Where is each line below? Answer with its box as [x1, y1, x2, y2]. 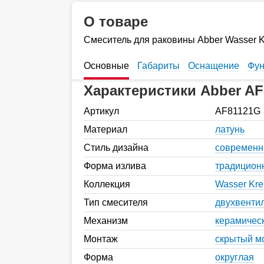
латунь [215, 124, 245, 134]
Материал [84, 124, 127, 134]
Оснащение [188, 60, 239, 71]
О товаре [84, 14, 148, 29]
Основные [84, 60, 129, 71]
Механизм [84, 215, 128, 226]
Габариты [137, 60, 180, 71]
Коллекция [84, 179, 130, 189]
